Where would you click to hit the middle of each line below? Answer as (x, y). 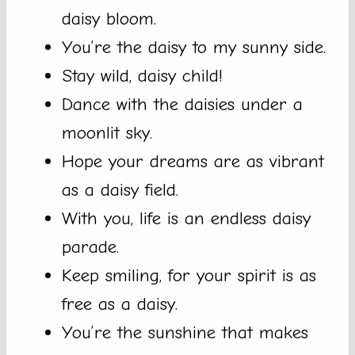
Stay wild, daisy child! (142, 76)
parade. (90, 247)
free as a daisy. (120, 304)
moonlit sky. (107, 133)
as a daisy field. (120, 190)
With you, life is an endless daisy (186, 219)
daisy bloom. (109, 19)
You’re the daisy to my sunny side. (194, 48)
